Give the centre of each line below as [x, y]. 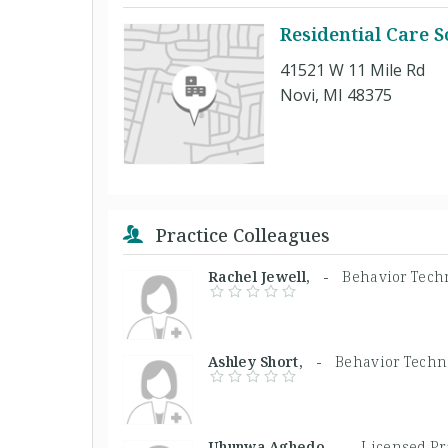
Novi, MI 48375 [336, 94]
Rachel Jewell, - [275, 276]
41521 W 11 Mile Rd [352, 69]
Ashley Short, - [271, 361]
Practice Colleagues [240, 234]
